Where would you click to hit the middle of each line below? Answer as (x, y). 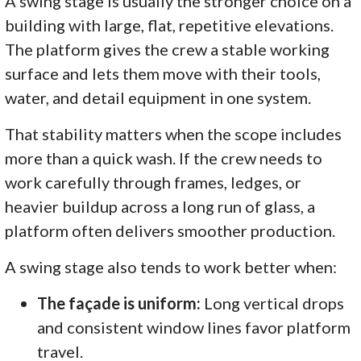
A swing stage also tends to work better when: (171, 267)
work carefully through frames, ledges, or (154, 183)
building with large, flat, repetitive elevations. (170, 25)
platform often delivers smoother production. (170, 231)
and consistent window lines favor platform (194, 328)
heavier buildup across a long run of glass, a (160, 207)
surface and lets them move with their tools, (163, 74)
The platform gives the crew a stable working (168, 50)
